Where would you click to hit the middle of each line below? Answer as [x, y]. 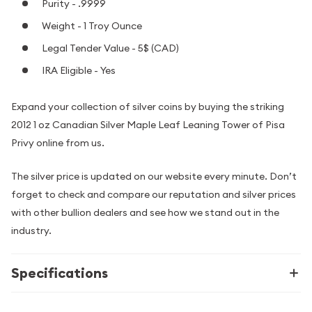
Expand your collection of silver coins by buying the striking [148, 106]
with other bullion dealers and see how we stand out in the [145, 213]
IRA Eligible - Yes [79, 71]
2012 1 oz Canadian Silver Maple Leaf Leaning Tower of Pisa [148, 124]
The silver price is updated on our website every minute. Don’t [154, 177]
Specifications [60, 273]
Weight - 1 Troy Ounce [92, 26]
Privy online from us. [58, 142]
